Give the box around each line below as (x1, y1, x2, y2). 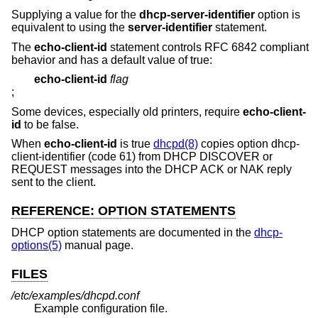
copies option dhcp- (198, 138, 300, 150)
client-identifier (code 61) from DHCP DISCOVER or (11, 150, 273, 163)
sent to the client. (11, 176, 96, 189)
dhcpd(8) (153, 138, 198, 150)
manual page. (62, 238, 133, 251)
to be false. (21, 118, 79, 131)
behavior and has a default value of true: (11, 53, 212, 66)
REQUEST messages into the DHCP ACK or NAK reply (11, 163, 292, 176)
